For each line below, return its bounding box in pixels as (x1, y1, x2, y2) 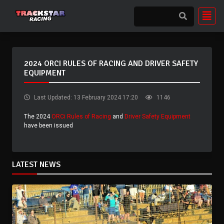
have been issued (24, 122, 73, 129)
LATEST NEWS (12, 159, 60, 169)
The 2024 (24, 113, 51, 120)
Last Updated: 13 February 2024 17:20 (32, 94, 138, 101)
